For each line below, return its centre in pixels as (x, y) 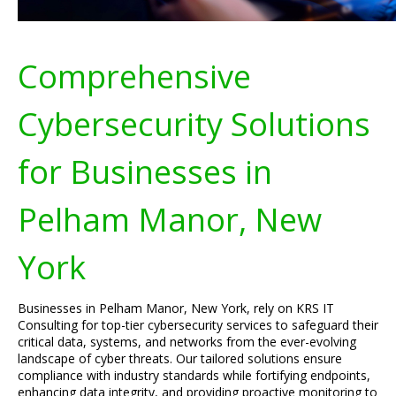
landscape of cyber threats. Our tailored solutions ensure (180, 358)
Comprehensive (134, 76)
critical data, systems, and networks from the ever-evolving (187, 342)
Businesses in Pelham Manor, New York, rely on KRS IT (176, 308)
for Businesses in (145, 171)
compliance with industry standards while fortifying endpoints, (194, 375)
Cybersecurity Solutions (194, 124)
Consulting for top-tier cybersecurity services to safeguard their (198, 325)
